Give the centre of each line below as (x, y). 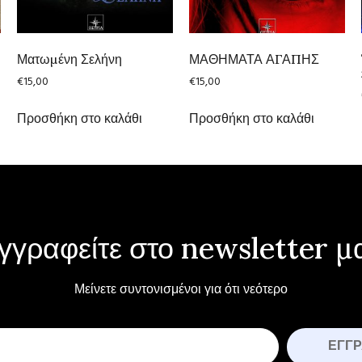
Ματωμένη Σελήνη (69, 59)
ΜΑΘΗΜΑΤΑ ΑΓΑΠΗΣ (254, 59)
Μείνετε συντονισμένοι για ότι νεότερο (181, 290)
